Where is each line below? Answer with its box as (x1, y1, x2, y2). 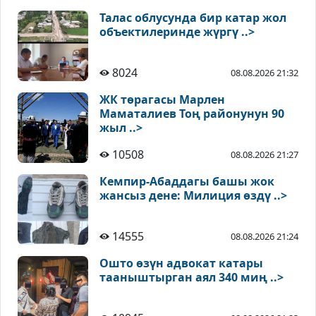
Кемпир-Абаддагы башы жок (99, 174, 274, 190)
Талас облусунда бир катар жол (99, 10, 286, 26)
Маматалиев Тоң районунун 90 (99, 106, 284, 122)
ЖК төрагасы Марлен (99, 92, 225, 108)
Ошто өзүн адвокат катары (99, 255, 263, 272)
